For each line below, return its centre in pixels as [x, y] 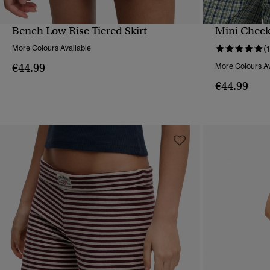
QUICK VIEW [100, 39]
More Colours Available [52, 48]
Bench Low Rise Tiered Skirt [80, 31]
